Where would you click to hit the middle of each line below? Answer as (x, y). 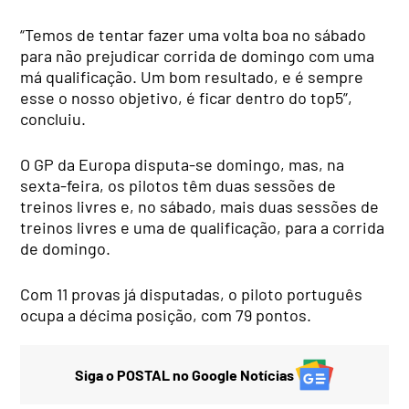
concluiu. (53, 118)
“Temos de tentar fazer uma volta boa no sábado (194, 34)
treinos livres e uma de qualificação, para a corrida (203, 227)
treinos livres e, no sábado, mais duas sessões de (200, 206)
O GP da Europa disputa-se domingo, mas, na (183, 164)
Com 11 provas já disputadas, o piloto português (192, 294)
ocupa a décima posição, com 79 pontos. (166, 315)
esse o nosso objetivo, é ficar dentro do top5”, (187, 97)
